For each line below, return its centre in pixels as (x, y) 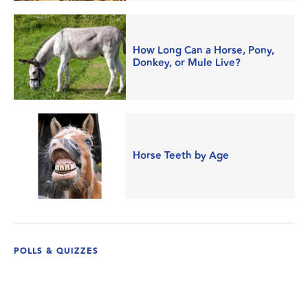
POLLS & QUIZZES (56, 251)
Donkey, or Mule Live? (187, 63)
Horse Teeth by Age (181, 156)
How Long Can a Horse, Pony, (204, 51)
